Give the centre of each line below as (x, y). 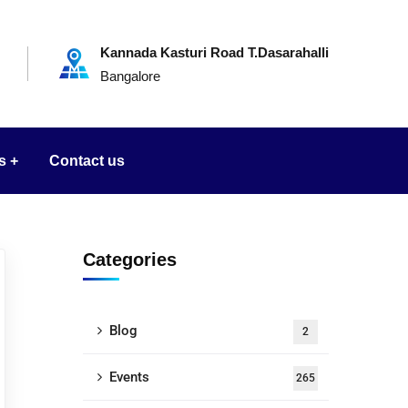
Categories (130, 260)
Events (129, 377)
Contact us (87, 161)
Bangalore (130, 76)
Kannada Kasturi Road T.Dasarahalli (214, 52)
